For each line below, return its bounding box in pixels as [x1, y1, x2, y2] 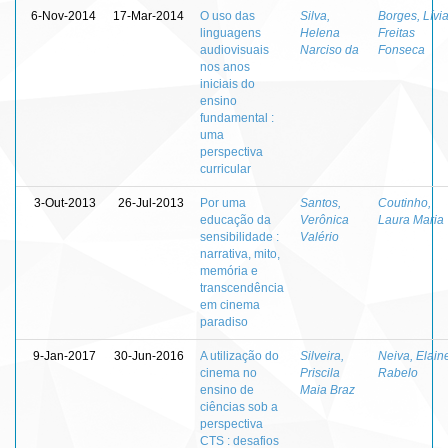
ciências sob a [200, 399, 278, 414]
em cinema [200, 297, 260, 312]
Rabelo [378, 365, 418, 380]
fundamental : [200, 110, 274, 125]
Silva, [300, 8, 330, 23]
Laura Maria [378, 212, 444, 227]
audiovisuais [200, 42, 269, 57]
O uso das [200, 8, 255, 23]
